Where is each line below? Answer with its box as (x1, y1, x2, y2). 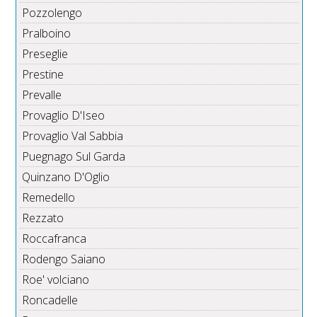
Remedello (22, 190, 76, 206)
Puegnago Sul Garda (22, 149, 126, 165)
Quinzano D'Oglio (22, 169, 110, 185)
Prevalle (22, 87, 62, 103)
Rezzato (22, 210, 64, 226)
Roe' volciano (22, 272, 90, 288)
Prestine (22, 67, 64, 83)
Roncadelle (22, 292, 79, 309)
